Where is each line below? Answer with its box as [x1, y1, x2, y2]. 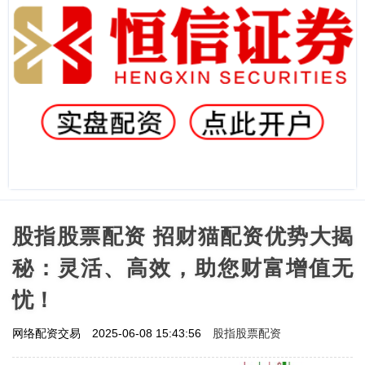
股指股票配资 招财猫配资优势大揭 [12, 223, 353, 248]
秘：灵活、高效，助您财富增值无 [12, 255, 353, 280]
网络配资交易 [12, 326, 84, 340]
